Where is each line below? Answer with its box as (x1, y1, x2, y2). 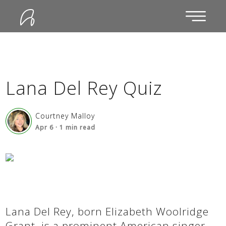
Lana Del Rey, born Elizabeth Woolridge (6, 204, 209, 218)
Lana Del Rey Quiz (6, 76, 163, 100)
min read (64, 123, 96, 132)
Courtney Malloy (35, 111, 95, 121)
